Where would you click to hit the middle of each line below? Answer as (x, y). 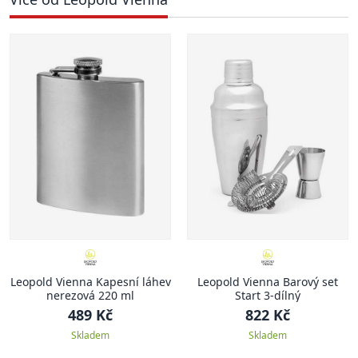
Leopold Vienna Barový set (268, 282)
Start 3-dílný (268, 295)
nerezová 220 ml (90, 295)
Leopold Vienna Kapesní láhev (90, 282)
